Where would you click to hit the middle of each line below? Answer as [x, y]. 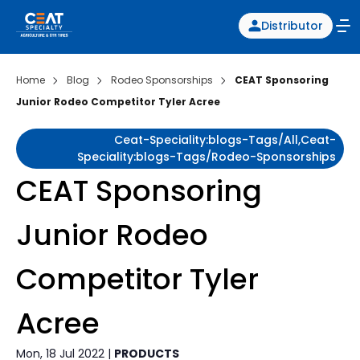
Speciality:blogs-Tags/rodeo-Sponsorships [207, 157]
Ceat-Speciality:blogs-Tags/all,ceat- [225, 140]
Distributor [292, 26]
